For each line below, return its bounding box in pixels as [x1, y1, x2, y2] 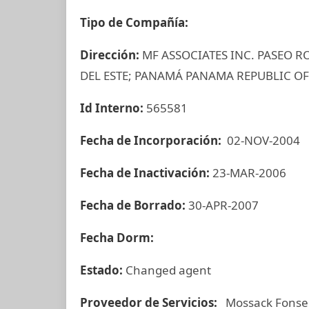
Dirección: [80, 47, 142, 63]
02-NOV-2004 [224, 132, 300, 148]
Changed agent [126, 262, 211, 278]
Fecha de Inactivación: [80, 165, 212, 181]
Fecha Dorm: [80, 230, 157, 246]
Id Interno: [80, 100, 146, 116]
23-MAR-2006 [212, 165, 286, 181]
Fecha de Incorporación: [80, 132, 224, 148]
